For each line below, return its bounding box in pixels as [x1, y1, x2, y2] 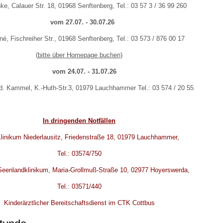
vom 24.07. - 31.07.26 [52, 68, 116, 75]
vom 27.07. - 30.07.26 [50, 18, 114, 26]
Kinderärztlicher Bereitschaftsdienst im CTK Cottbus [3, 199, 155, 207]
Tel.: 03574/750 [57, 150, 102, 157]
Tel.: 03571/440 [57, 183, 102, 190]
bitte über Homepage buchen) [38, 51, 122, 59]
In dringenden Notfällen [43, 117, 115, 124]
